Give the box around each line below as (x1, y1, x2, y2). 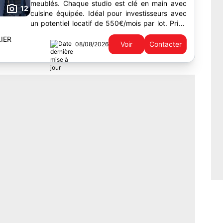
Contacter (149, 40, 182, 48)
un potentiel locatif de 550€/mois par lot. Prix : (30, 19, 187, 27)
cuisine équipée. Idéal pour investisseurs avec (30, 9, 187, 17)
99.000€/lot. (30, 29, 72, 37)
